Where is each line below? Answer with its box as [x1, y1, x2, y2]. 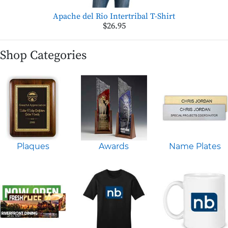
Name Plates [169, 141, 221, 152]
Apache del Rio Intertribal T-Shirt [53, 11, 175, 21]
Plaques [16, 141, 49, 152]
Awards [99, 141, 129, 152]
